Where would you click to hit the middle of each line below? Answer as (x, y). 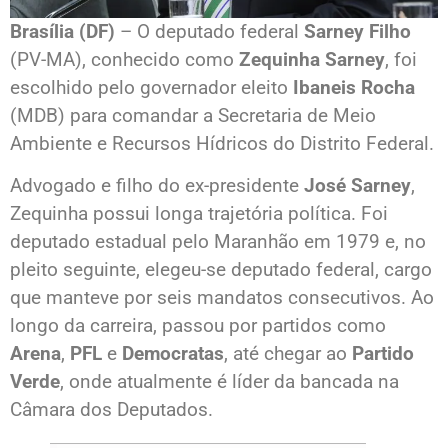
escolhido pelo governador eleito (151, 87)
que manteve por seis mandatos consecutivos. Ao (222, 297)
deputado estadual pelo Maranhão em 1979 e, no (218, 241)
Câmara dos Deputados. (111, 409)
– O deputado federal (209, 31)
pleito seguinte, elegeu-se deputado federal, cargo (221, 269)
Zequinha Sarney (312, 59)
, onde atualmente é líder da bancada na (229, 381)
